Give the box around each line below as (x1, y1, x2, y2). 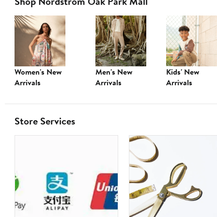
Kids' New (166, 66, 199, 77)
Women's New (15, 66, 62, 77)
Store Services (15, 114, 75, 128)
